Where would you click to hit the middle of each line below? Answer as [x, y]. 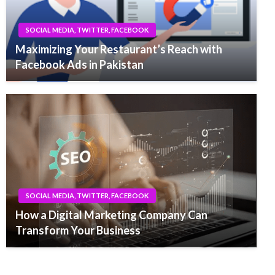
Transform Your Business [78, 230]
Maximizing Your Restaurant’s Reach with [119, 49]
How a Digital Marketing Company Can [111, 215]
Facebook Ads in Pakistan [79, 64]
